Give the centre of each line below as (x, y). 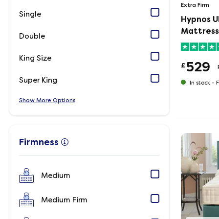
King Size (35, 58)
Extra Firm (195, 5)
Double (32, 36)
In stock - (202, 83)
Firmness (39, 142)
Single (30, 14)
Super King (38, 80)
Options (63, 100)
